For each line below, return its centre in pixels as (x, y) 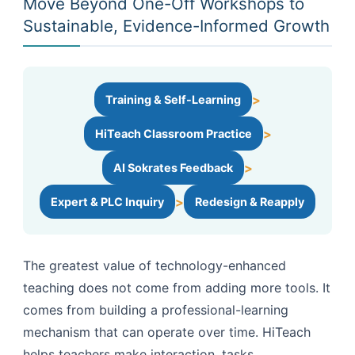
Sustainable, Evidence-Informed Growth (176, 26)
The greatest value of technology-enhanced (155, 266)
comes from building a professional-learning (156, 310)
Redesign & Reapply (250, 202)
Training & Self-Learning (173, 100)
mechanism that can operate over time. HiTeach (167, 332)
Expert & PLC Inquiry (107, 202)
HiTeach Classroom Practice (173, 134)
